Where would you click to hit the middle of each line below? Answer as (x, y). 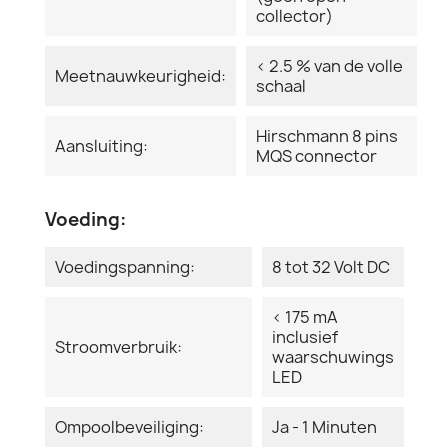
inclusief (305, 336)
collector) (294, 15)
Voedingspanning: (125, 266)
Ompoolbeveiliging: (129, 426)
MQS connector (316, 155)
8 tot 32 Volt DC (331, 266)
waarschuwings (333, 356)
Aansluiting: (101, 145)
